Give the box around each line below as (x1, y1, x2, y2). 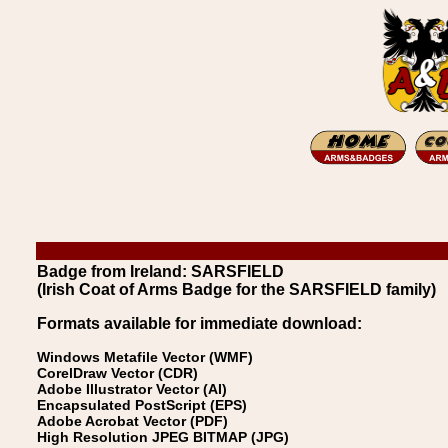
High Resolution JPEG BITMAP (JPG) (37, 429, 289, 445)
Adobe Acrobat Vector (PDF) (37, 413, 228, 429)
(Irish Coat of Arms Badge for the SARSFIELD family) (37, 281, 436, 298)
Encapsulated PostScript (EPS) (37, 397, 247, 413)
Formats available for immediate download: (37, 315, 362, 332)
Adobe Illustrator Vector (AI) (37, 381, 227, 397)
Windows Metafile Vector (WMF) (37, 349, 253, 365)
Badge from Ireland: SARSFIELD (37, 263, 284, 280)
